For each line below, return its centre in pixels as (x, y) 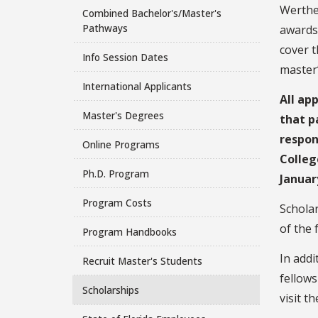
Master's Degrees (123, 115)
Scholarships (110, 290)
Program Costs (117, 202)
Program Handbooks (129, 231)
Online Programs (121, 144)
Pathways (105, 28)
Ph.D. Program (115, 173)
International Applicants (137, 86)
